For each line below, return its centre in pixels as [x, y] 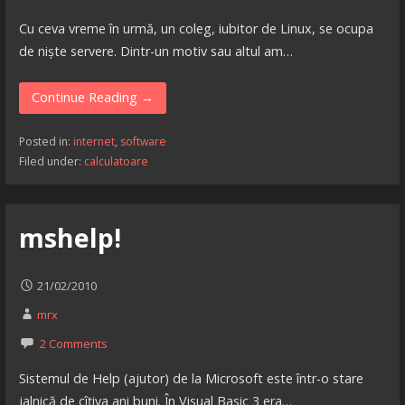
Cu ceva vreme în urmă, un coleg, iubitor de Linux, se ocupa [196, 29]
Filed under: [51, 161]
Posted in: [46, 141]
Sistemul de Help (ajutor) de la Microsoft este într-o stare [191, 379]
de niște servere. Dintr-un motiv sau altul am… [155, 52]
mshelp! [70, 238]
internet [94, 141]
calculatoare [116, 161]
